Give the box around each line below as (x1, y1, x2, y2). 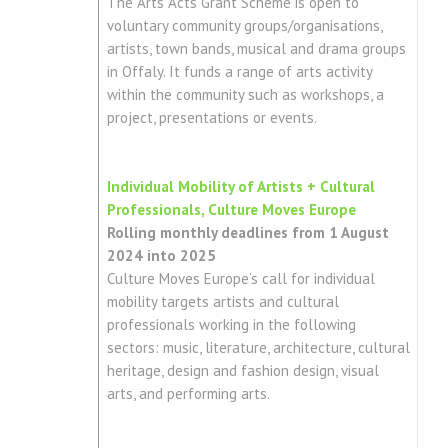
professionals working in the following (106, 315, 356, 335)
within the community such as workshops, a (106, 85, 384, 105)
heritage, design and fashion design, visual (106, 361, 379, 381)
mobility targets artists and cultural (106, 292, 339, 312)
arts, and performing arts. (106, 384, 277, 404)
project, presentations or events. (106, 108, 328, 128)
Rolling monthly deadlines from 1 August (106, 223, 389, 243)
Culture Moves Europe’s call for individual (106, 269, 375, 289)
